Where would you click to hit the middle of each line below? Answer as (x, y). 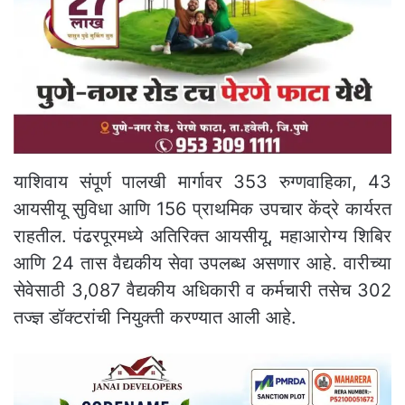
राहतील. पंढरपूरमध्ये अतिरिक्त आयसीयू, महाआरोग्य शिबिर (202, 235)
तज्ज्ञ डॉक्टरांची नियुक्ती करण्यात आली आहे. (155, 317)
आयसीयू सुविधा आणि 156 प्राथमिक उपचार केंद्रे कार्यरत (202, 208)
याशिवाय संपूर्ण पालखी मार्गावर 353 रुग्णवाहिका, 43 (202, 181)
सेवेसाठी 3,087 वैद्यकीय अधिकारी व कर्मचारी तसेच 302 (202, 290)
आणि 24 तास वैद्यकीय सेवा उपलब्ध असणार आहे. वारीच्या (202, 263)
